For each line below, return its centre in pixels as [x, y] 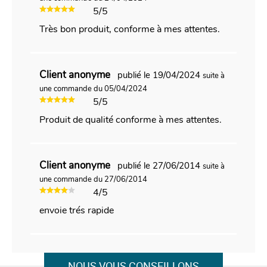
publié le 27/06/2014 [160, 165]
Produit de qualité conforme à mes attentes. [130, 119]
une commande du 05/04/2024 [93, 89]
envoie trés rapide [76, 210]
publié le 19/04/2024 [160, 75]
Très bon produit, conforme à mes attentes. [129, 29]
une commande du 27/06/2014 [93, 179]
